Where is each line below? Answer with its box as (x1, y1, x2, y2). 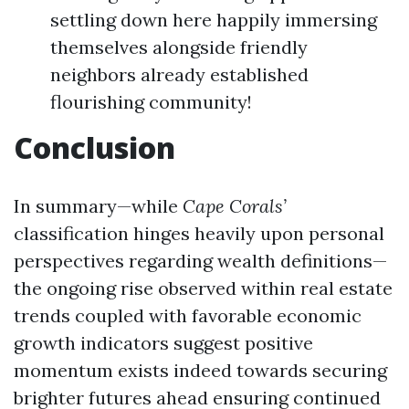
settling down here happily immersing (50, 8, 377, 31)
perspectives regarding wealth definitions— (14, 249, 387, 272)
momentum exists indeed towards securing (14, 359, 387, 382)
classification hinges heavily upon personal (14, 222, 384, 245)
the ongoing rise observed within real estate (14, 277, 393, 299)
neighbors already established (50, 63, 309, 86)
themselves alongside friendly (50, 36, 308, 58)
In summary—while (14, 194, 183, 217)
